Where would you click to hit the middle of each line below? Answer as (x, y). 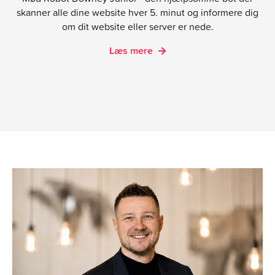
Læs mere (132, 51)
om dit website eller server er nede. (137, 27)
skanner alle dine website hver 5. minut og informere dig (137, 13)
